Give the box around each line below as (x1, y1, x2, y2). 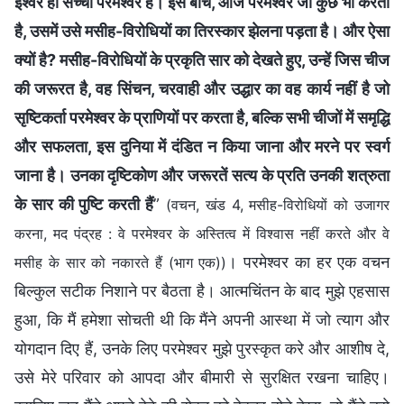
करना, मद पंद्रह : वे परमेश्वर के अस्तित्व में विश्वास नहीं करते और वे (14, 224, 390, 243)
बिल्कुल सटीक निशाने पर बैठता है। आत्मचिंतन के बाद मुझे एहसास (14, 280, 390, 300)
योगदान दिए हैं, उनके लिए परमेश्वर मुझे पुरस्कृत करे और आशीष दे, (14, 338, 390, 358)
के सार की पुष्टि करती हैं (14, 194, 154, 214)
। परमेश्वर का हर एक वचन (226, 252, 390, 271)
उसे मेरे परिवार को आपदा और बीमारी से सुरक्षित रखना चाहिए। (14, 367, 390, 387)
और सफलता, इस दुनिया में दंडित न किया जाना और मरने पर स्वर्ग (14, 136, 390, 156)
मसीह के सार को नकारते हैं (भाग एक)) (14, 252, 227, 271)
